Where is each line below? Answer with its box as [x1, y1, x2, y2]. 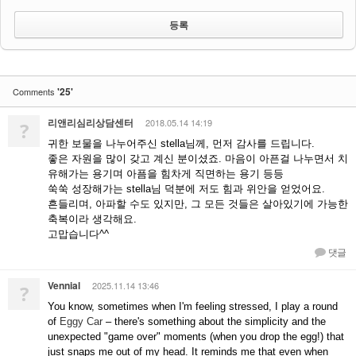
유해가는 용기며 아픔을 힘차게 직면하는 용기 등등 [48, 168, 284, 180]
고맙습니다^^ [48, 228, 109, 240]
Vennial [48, 278, 80, 292]
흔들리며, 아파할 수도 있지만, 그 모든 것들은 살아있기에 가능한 [48, 198, 348, 210]
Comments [13, 85, 57, 98]
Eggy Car [60, 315, 103, 327]
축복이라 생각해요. [48, 213, 137, 225]
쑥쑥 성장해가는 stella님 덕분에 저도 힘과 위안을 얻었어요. [48, 183, 325, 195]
